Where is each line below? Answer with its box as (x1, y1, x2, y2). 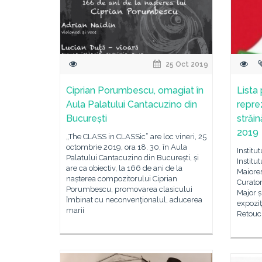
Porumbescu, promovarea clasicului (66, 185, 192, 194)
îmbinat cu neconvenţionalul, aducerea (66, 195, 202, 204)
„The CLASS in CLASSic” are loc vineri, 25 (66, 132, 206, 141)
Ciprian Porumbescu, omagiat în (66, 85, 204, 96)
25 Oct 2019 (164, 60, 209, 68)
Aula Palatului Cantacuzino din (66, 99, 197, 110)
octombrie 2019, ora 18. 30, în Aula (66, 143, 187, 151)
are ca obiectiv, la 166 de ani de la (66, 164, 182, 173)
